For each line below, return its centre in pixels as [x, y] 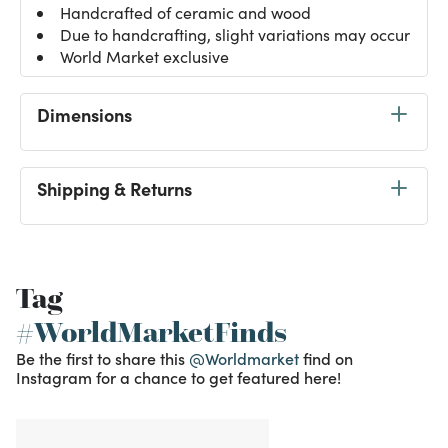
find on [328, 358]
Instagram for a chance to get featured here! [178, 377]
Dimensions [84, 114]
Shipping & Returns [114, 188]
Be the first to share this [102, 358]
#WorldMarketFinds [151, 332]
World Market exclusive [144, 56]
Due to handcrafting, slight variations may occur [235, 34]
